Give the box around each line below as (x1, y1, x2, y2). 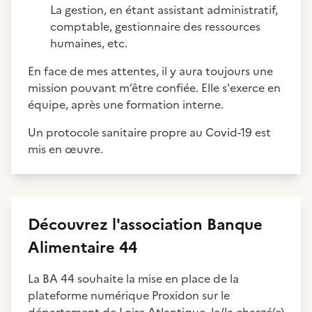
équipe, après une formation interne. (28, 96, 224, 113)
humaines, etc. (50, 35, 127, 52)
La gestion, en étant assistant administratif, (50, 1, 278, 18)
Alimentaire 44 (28, 236, 137, 259)
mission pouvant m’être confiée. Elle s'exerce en (28, 79, 281, 96)
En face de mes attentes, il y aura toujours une (28, 63, 273, 79)
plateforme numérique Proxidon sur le (28, 287, 230, 304)
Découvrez (28, 213, 112, 236)
